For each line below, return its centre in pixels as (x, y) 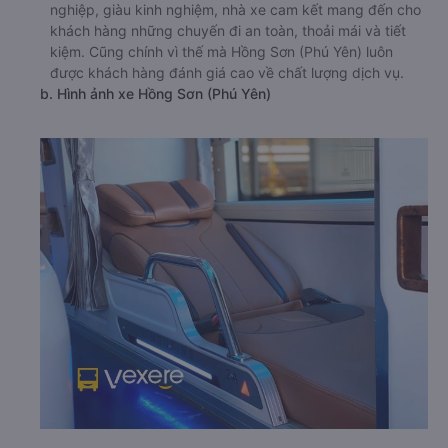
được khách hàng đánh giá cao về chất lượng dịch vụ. (227, 72)
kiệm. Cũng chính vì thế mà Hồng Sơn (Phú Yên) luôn (221, 51)
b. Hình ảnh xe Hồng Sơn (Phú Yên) (155, 93)
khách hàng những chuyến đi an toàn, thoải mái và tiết (228, 30)
